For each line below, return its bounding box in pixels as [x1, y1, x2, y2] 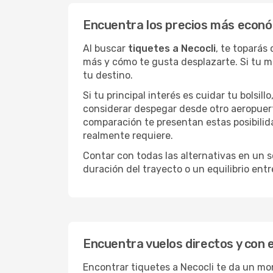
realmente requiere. [83, 130, 173, 141]
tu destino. [83, 69, 133, 81]
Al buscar [83, 43, 128, 54]
